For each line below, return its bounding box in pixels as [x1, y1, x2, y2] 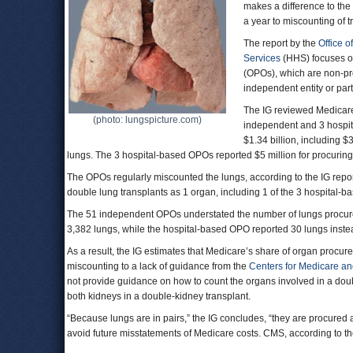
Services [243, 53, 281, 64]
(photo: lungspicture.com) [93, 114, 202, 125]
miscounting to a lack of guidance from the [67, 261, 249, 272]
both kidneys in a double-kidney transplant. [67, 291, 253, 302]
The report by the [243, 38, 318, 49]
